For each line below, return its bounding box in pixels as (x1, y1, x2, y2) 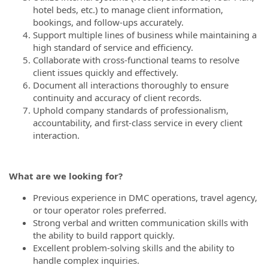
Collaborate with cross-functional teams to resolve (33, 54, 239, 66)
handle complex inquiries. (33, 254, 139, 266)
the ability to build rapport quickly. (33, 229, 175, 241)
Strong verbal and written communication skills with (33, 216, 248, 229)
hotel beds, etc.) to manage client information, (33, 4, 223, 16)
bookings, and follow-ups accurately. (33, 16, 184, 28)
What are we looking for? (9, 169, 123, 182)
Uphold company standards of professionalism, (33, 104, 229, 116)
